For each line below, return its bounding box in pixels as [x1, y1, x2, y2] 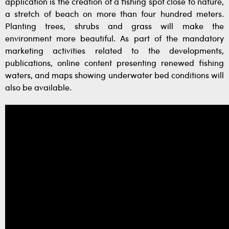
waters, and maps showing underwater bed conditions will [5, 72, 224, 80]
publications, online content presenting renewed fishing [5, 60, 224, 68]
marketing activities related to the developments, [5, 48, 224, 56]
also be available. [5, 84, 72, 93]
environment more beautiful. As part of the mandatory [5, 35, 224, 43]
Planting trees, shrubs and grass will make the [5, 23, 224, 31]
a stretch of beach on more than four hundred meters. [5, 11, 224, 19]
